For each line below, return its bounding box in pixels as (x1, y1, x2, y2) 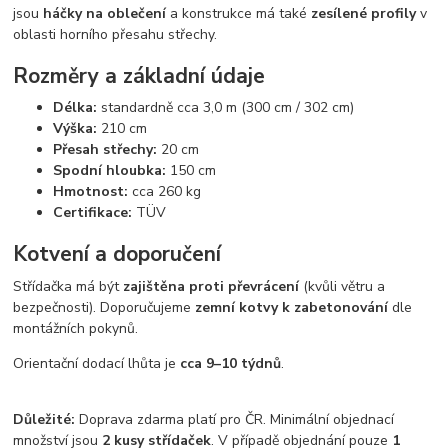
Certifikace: (53, 203, 133, 223)
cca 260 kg (128, 182, 202, 202)
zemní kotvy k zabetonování (195, 297, 389, 317)
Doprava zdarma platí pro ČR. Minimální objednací (75, 409, 395, 429)
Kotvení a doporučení (13, 239, 222, 268)
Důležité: (13, 409, 76, 429)
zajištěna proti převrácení (123, 276, 300, 296)
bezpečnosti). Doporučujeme (13, 297, 196, 317)
